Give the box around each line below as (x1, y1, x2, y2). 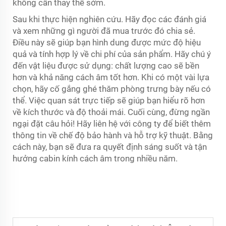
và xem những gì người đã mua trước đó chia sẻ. (13, 26, 195, 36)
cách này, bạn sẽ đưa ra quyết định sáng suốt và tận (13, 142, 207, 152)
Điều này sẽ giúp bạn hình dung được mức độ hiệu (13, 37, 201, 47)
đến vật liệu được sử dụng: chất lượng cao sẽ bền (13, 61, 199, 71)
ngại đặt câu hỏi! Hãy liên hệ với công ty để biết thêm (13, 119, 211, 129)
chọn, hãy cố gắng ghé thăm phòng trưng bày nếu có (13, 84, 211, 94)
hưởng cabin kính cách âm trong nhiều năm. (13, 153, 178, 163)
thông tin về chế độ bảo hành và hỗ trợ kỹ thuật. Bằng (13, 130, 213, 140)
